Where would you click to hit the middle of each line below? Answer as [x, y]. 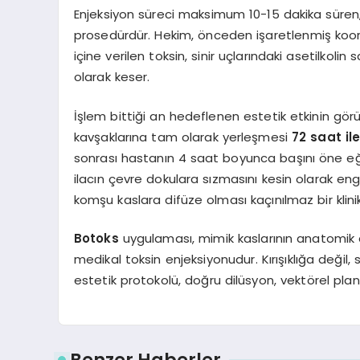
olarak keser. [112, 77]
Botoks [96, 239]
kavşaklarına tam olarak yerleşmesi [182, 137]
